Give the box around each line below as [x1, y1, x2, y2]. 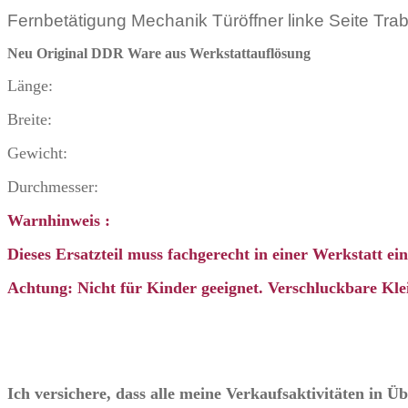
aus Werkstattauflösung [165, 45, 311, 61]
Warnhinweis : [7, 210, 110, 229]
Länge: [7, 76, 53, 95]
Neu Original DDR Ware [7, 45, 165, 61]
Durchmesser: [7, 177, 98, 196]
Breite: [7, 109, 52, 128]
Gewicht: [7, 143, 67, 162]
